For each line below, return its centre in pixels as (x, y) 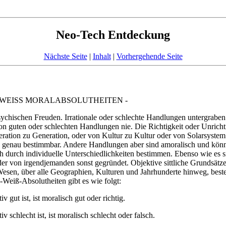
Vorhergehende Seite (149, 56)
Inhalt (102, 56)
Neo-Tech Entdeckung (113, 35)
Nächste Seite (65, 56)
